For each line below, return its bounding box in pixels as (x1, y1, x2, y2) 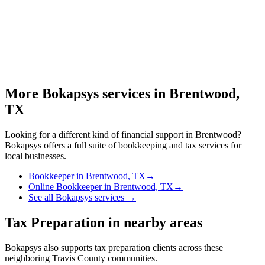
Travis (52, 253, 75, 263)
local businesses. (5, 151, 66, 161)
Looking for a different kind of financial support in (5, 130, 195, 140)
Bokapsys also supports (5, 242, 95, 253)
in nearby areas (105, 215, 202, 230)
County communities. (75, 253, 157, 263)
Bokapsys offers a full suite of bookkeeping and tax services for (5, 140, 241, 151)
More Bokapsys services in (5, 86, 169, 102)
